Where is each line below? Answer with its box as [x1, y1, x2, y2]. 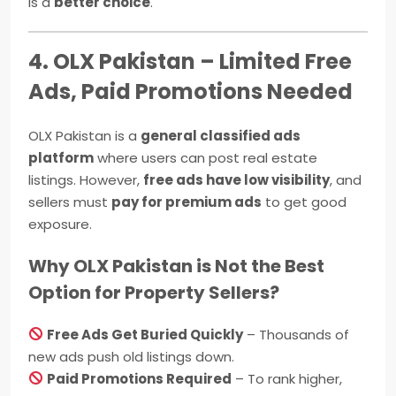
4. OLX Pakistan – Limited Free [28, 46, 352, 76]
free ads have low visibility [143, 170, 330, 189]
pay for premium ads [111, 192, 262, 211]
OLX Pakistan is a [28, 126, 141, 145]
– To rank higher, [232, 369, 343, 388]
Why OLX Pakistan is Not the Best [28, 253, 324, 278]
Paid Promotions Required [47, 369, 232, 388]
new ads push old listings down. [28, 346, 234, 366]
